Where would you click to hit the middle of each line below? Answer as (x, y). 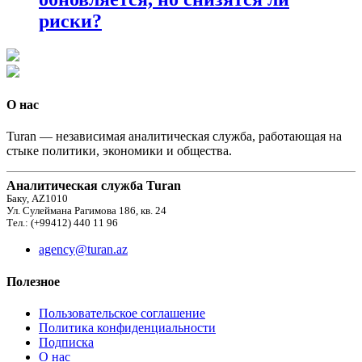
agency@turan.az (83, 250)
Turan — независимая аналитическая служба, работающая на (174, 137)
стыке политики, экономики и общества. (119, 151)
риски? (70, 21)
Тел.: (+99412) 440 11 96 (62, 223)
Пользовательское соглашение (122, 313)
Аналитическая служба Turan (94, 186)
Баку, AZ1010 (37, 199)
